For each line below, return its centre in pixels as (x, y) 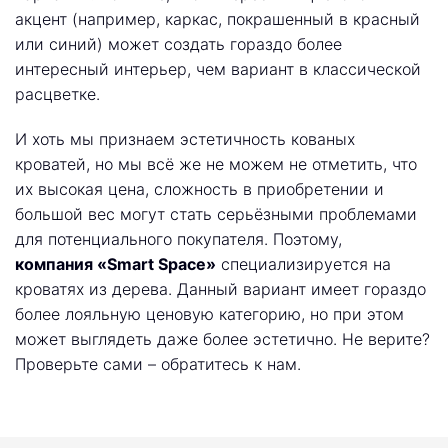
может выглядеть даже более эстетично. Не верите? (222, 339)
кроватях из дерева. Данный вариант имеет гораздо (220, 289)
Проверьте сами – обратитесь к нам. (158, 364)
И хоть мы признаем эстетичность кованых (185, 139)
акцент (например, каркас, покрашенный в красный (217, 19)
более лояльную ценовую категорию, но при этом (209, 314)
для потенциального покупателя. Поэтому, (178, 239)
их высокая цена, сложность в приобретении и (199, 189)
